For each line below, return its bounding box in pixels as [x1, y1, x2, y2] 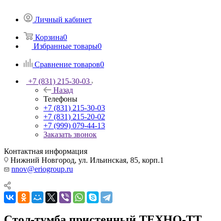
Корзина [35, 33, 63, 41]
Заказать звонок [43, 130, 97, 139]
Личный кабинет [35, 15, 92, 24]
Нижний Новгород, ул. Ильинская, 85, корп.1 [8, 155, 164, 164]
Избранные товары [34, 41, 98, 50]
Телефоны [43, 94, 77, 103]
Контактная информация [4, 147, 87, 155]
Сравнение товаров [35, 60, 100, 69]
